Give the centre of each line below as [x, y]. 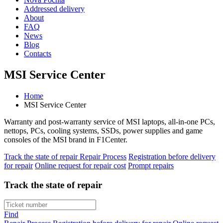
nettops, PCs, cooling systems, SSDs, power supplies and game [103, 130]
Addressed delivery [54, 9]
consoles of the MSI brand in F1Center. [66, 139]
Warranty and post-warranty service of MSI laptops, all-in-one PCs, [110, 121]
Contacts [38, 54]
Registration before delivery [172, 156]
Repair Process [103, 156]
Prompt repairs [151, 165]
